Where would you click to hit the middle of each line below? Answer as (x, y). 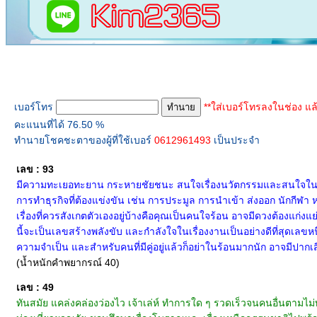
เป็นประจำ (237, 140)
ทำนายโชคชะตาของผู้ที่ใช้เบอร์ (84, 140)
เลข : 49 (35, 287)
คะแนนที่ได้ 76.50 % (59, 125)
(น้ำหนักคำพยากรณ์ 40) (68, 263)
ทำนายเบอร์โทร (52, 71)
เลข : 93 (35, 169)
